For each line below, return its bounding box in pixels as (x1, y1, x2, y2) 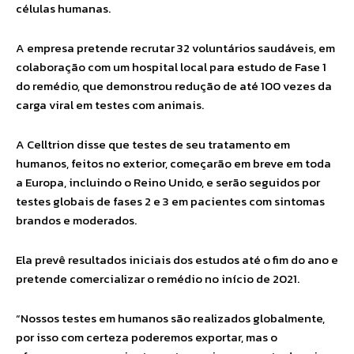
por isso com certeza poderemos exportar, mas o (16, 328, 277, 346)
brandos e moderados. (16, 211, 137, 229)
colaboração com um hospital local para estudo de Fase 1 (16, 58, 326, 76)
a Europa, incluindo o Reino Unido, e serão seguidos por (16, 173, 320, 191)
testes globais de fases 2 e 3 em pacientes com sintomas (16, 192, 325, 210)
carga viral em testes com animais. (16, 96, 204, 114)
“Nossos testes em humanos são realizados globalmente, (16, 309, 325, 327)
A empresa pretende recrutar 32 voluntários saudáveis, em (16, 39, 335, 57)
